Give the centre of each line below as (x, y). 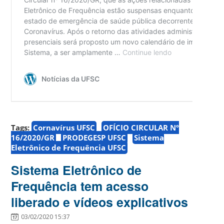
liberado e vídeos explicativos (100, 202)
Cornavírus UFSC (64, 127)
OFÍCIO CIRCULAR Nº (141, 127)
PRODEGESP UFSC (94, 137)
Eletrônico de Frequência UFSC (69, 147)
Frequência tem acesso (80, 186)
